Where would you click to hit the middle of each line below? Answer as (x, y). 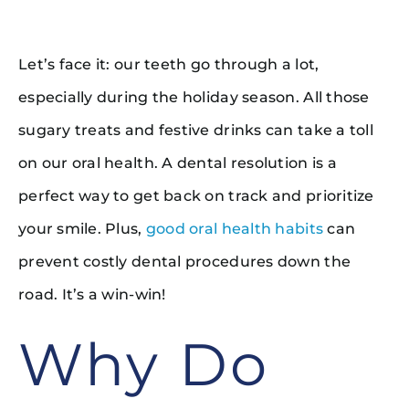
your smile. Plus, (82, 228)
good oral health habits (235, 228)
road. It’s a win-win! (92, 294)
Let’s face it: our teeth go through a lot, (168, 64)
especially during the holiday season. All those (194, 97)
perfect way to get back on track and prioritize (196, 195)
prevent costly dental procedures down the (184, 261)
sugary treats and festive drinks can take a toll (195, 130)
